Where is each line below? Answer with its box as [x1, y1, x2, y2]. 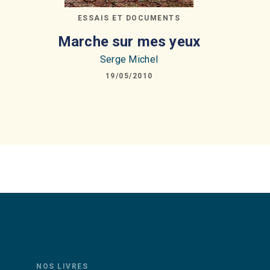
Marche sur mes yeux [57, 33, 201, 50]
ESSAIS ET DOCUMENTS [77, 13, 181, 22]
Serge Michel [99, 54, 159, 66]
